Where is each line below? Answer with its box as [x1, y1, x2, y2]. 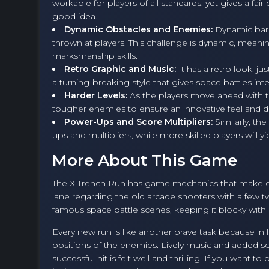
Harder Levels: [64, 90, 127, 101]
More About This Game [52, 151, 237, 171]
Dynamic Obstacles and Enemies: [64, 24, 213, 35]
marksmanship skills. [52, 50, 138, 62]
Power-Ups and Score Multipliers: [64, 116, 213, 128]
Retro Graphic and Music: [64, 64, 176, 75]
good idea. [52, 11, 97, 22]
